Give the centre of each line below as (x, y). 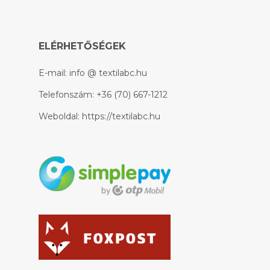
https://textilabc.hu (121, 116)
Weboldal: (60, 116)
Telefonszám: (67, 94)
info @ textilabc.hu (108, 73)
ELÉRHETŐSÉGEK (82, 46)
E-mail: (54, 73)
